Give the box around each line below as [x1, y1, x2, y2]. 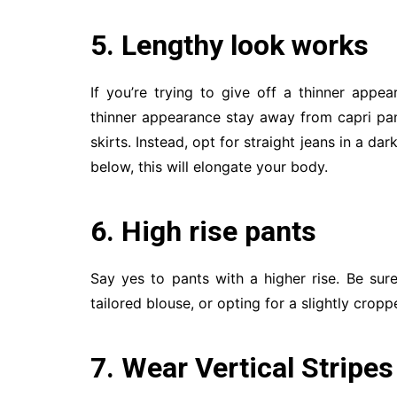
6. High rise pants [90, 214, 316, 248]
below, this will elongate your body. [90, 158, 328, 175]
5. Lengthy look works [90, 28, 369, 62]
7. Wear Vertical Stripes [90, 351, 393, 385]
